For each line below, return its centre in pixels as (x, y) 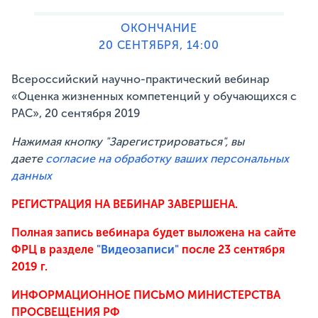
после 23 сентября (233, 250)
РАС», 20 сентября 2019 (76, 114)
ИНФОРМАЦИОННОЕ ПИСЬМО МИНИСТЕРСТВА (146, 295)
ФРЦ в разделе (54, 250)
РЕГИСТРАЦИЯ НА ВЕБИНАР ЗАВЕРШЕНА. (125, 204)
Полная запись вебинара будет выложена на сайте (154, 233)
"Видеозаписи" (139, 250)
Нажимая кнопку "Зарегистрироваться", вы (128, 142)
